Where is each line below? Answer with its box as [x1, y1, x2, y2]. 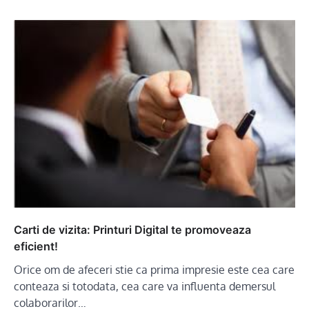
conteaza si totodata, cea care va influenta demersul [14, 279, 275, 293]
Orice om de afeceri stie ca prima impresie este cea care [14, 262, 295, 277]
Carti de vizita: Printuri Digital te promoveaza [14, 222, 251, 237]
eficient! [14, 239, 58, 253]
